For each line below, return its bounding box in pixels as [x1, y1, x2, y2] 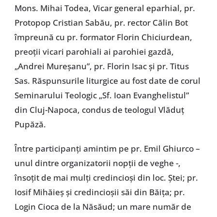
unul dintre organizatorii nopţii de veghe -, [14, 157, 181, 169]
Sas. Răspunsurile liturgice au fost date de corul [14, 75, 201, 86]
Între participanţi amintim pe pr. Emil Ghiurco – [14, 142, 200, 154]
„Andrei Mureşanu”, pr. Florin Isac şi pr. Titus [14, 60, 189, 72]
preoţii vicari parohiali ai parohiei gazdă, [14, 46, 174, 57]
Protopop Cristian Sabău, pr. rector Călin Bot [14, 16, 188, 28]
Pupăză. [14, 118, 46, 130]
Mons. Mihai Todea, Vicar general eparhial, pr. [14, 2, 195, 14]
